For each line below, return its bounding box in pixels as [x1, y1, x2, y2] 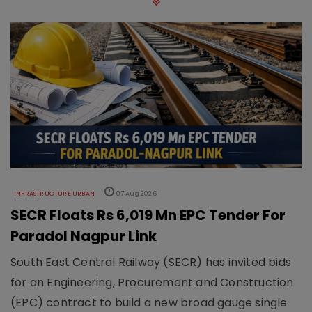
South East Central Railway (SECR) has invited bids [10, 254, 292, 271]
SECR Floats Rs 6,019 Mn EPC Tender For [10, 205, 286, 226]
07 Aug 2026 [114, 189, 157, 198]
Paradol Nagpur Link [10, 226, 157, 247]
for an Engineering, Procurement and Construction [10, 274, 294, 291]
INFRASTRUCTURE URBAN [14, 189, 95, 198]
